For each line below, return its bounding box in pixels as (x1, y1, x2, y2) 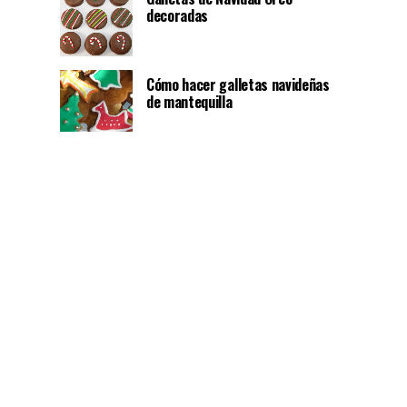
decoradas (146, 5, 209, 26)
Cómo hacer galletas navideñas (146, 74, 330, 95)
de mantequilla (146, 91, 233, 113)
